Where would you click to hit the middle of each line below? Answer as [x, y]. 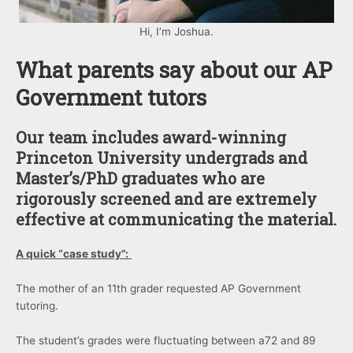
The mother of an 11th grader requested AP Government [158, 289]
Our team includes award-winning [151, 137]
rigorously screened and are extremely [166, 199]
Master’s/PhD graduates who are [140, 178]
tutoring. [37, 306]
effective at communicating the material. [176, 219]
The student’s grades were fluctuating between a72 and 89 [166, 340]
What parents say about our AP [174, 70]
